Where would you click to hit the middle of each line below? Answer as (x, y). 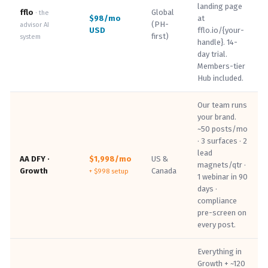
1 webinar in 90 (223, 177)
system (30, 37)
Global (163, 12)
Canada (164, 171)
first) (160, 36)
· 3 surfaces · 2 (222, 141)
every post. (217, 225)
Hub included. (220, 78)
